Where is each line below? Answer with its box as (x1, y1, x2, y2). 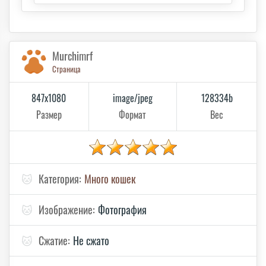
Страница (52, 63, 81, 75)
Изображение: (39, 202, 95, 218)
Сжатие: (39, 233, 70, 249)
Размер (36, 107, 62, 122)
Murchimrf (52, 48, 93, 64)
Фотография (98, 202, 147, 218)
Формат (119, 107, 147, 122)
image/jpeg (112, 91, 153, 106)
